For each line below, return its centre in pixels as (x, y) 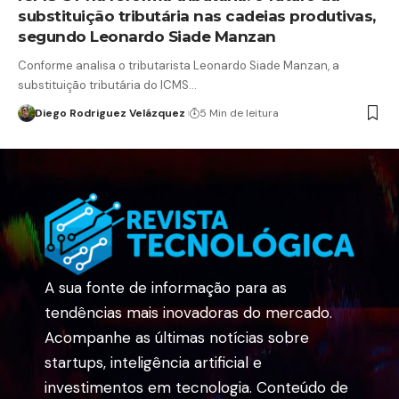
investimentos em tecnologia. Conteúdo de (196, 387)
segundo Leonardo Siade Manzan (147, 36)
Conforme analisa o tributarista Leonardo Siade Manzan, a (179, 65)
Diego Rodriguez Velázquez (110, 113)
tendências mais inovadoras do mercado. (188, 313)
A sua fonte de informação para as (166, 288)
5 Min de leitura (239, 113)
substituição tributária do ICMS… (107, 85)
